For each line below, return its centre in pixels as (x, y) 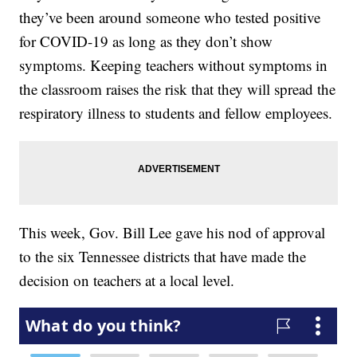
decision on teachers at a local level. (127, 280)
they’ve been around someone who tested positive (170, 17)
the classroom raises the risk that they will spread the (178, 88)
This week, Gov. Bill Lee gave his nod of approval (173, 232)
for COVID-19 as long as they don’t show (146, 41)
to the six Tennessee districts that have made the (163, 256)
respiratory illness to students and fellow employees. (176, 112)
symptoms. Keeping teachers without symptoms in (174, 65)
